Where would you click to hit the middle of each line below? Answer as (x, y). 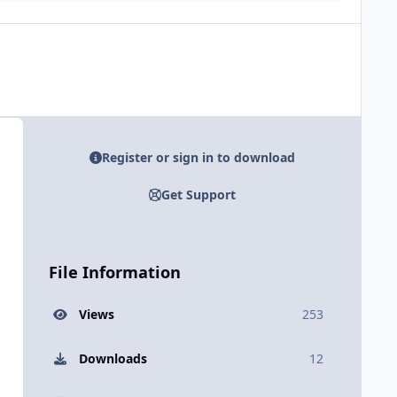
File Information (114, 272)
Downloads (113, 359)
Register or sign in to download (198, 157)
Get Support (198, 195)
